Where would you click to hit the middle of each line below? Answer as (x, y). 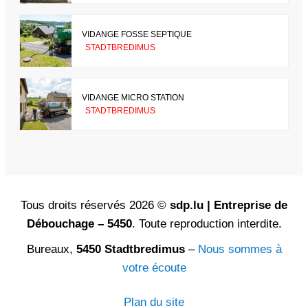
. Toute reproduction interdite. (207, 224)
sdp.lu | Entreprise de (229, 206)
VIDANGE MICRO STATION (133, 97)
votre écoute (154, 268)
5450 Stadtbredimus (130, 250)
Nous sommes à (240, 250)
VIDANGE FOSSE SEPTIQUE (137, 34)
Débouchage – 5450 (79, 224)
